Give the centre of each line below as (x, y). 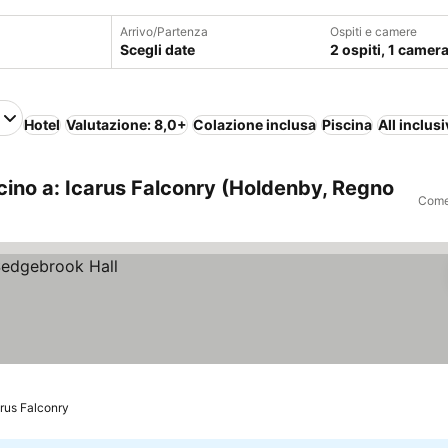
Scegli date (157, 49)
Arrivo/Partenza (163, 31)
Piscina (347, 124)
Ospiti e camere (373, 31)
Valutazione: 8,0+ (126, 124)
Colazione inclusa (254, 124)
